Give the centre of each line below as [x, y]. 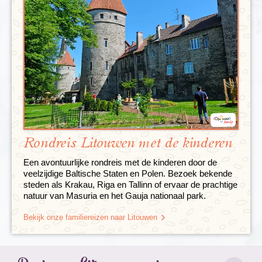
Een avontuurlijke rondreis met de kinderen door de [120, 162]
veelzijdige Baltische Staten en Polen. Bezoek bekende [128, 173]
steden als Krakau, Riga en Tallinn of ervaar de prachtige [130, 184]
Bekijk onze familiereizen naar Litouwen [90, 217]
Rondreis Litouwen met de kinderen [128, 143]
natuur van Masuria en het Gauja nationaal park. [115, 195]
